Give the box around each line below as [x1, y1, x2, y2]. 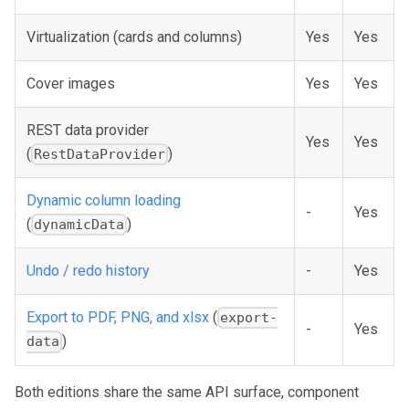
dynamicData [34, 216, 125, 234]
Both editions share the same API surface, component [15, 383, 359, 401]
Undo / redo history [26, 262, 150, 279]
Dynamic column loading [26, 192, 181, 209]
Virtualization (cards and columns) [26, 28, 242, 46]
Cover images [26, 75, 115, 92]
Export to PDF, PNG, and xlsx [26, 309, 209, 326]
